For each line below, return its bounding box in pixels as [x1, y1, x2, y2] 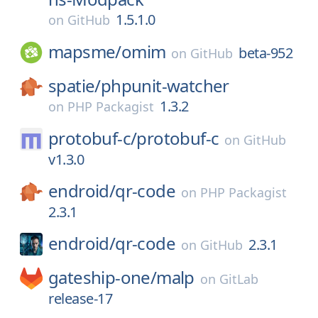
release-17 [48, 289, 112, 308]
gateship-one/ [48, 265, 157, 289]
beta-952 [238, 43, 293, 62]
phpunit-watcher [100, 74, 229, 97]
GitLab [219, 270, 258, 287]
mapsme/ [48, 40, 121, 63]
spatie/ [48, 74, 101, 97]
